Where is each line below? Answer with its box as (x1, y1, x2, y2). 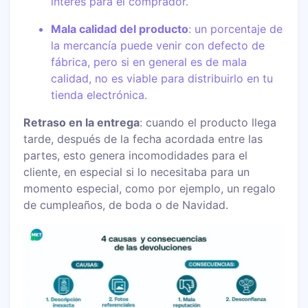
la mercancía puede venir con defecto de (51, 38, 265, 52)
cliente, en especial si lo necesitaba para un (23, 164, 250, 179)
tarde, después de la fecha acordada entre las (23, 131, 263, 146)
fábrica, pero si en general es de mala (51, 54, 247, 69)
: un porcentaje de (188, 21, 283, 36)
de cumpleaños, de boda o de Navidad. (23, 197, 229, 212)
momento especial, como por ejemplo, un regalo (23, 181, 276, 195)
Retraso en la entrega (23, 115, 140, 129)
